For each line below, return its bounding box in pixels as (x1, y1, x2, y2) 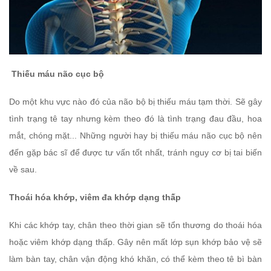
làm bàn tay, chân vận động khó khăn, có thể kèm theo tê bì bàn (9, 254, 262, 264)
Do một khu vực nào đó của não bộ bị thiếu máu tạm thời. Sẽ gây (9, 97, 262, 107)
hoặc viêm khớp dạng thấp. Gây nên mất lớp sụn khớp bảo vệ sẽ (9, 237, 262, 247)
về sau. (9, 165, 37, 175)
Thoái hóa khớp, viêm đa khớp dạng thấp (9, 192, 181, 203)
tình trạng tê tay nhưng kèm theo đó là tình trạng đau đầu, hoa (9, 114, 262, 124)
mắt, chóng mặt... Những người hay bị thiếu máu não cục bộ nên (9, 131, 262, 141)
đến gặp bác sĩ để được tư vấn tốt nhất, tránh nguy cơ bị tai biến (9, 148, 262, 158)
